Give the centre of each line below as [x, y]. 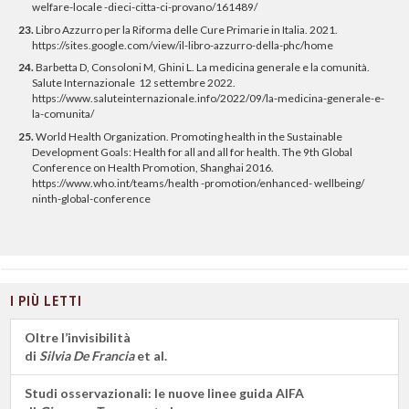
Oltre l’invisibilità [78, 338]
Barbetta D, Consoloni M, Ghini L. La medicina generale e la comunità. [202, 68]
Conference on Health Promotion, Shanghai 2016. [153, 168]
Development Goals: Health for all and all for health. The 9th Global [192, 152]
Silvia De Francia [87, 356]
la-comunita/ [63, 114]
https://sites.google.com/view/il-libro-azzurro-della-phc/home [183, 45]
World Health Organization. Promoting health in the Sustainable [188, 137]
